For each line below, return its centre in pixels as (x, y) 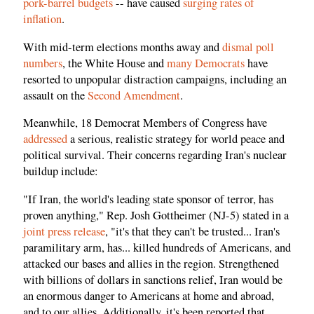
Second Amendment (134, 95)
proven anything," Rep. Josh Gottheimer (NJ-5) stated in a (156, 215)
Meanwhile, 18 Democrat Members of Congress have (145, 123)
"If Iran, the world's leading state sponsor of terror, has (148, 199)
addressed (45, 139)
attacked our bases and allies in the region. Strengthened (151, 263)
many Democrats (206, 63)
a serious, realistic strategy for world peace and (176, 139)
